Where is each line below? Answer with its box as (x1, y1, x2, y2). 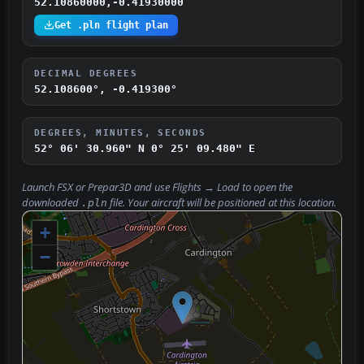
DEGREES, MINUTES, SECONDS (34, 127, 206, 137)
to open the (240, 180, 292, 194)
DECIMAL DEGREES (34, 67, 138, 78)
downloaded (22, 195, 81, 210)
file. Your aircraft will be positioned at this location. (107, 195, 336, 210)
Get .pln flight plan (54, 19, 168, 31)
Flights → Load (172, 180, 240, 194)
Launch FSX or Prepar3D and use (22, 180, 172, 194)
